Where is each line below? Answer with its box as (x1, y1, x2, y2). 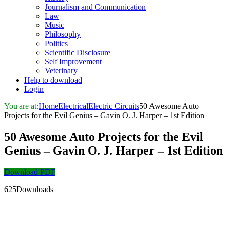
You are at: (4, 102, 39, 110)
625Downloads (4, 184, 53, 194)
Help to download (24, 75, 82, 84)
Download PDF (4, 167, 55, 176)
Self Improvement (45, 57, 102, 66)
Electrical (58, 102, 88, 110)
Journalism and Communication (45, 3, 146, 11)
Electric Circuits (88, 102, 139, 110)
